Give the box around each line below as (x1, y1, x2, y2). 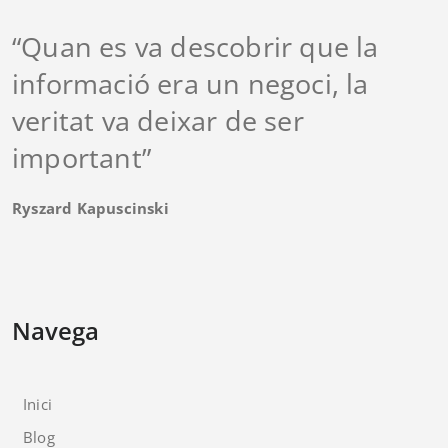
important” (12, 138, 151, 176)
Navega (12, 313, 99, 347)
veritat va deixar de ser (12, 101, 304, 139)
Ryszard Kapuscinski (12, 197, 169, 218)
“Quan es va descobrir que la (12, 27, 379, 65)
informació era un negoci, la (12, 64, 369, 102)
